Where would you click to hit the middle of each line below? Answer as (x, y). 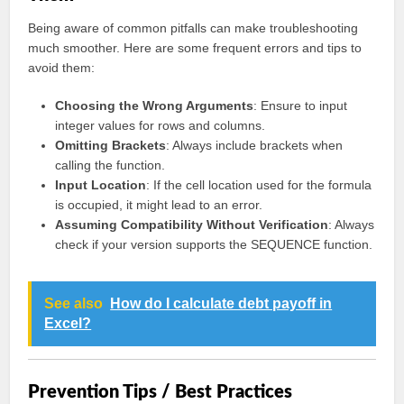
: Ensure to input (301, 106)
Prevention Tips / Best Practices (161, 392)
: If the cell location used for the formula (259, 185)
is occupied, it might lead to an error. (159, 205)
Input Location (101, 185)
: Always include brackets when (255, 145)
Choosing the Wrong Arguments (155, 106)
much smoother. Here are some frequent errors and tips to (195, 48)
